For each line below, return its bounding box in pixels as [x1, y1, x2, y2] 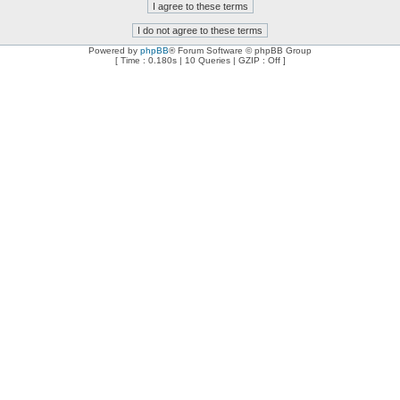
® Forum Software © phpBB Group [169, 46, 312, 55]
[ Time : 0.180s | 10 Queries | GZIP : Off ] [114, 55, 286, 65]
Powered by [88, 46, 140, 55]
